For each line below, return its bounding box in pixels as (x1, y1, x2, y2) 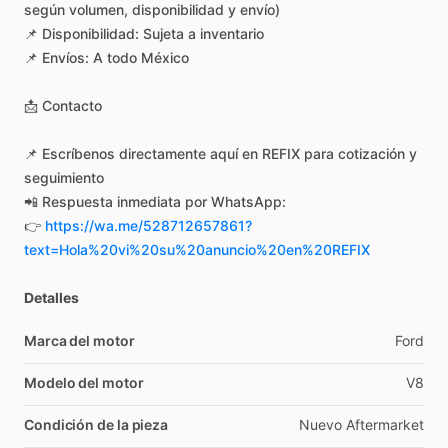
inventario (200, 25, 264, 43)
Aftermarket (346, 416, 424, 434)
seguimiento (24, 169, 104, 187)
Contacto (42, 97, 102, 115)
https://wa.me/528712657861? (45, 217, 252, 235)
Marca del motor (24, 332, 135, 350)
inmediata (117, 193, 181, 211)
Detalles (24, 289, 79, 307)
